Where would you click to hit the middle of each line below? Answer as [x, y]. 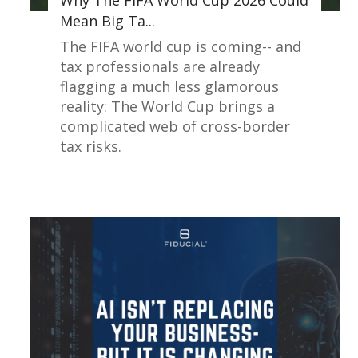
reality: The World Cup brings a [168, 107]
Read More [248, 183]
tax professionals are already [160, 67]
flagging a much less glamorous [170, 87]
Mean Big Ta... [108, 21]
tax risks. [91, 147]
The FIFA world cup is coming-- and [181, 47]
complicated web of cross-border [175, 127]
